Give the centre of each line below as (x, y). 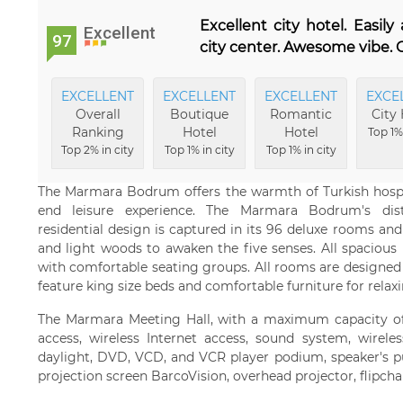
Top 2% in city (98, 150)
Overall (98, 114)
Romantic (301, 114)
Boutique (199, 114)
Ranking (98, 132)
